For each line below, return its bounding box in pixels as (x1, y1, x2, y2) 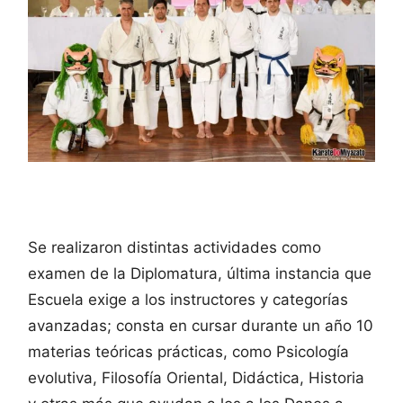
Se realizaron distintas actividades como (28, 237, 321, 256)
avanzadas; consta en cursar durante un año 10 (28, 316, 373, 335)
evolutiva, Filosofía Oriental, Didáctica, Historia (28, 368, 364, 387)
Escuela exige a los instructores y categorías (28, 290, 348, 309)
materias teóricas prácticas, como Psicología (28, 342, 349, 361)
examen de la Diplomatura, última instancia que (28, 264, 372, 282)
